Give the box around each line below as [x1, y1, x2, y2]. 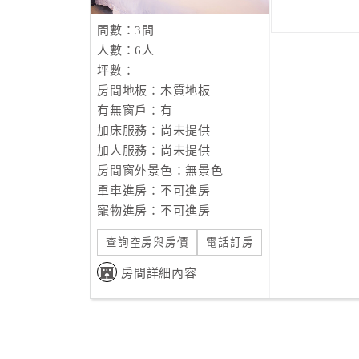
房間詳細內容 [121, 267, 197, 280]
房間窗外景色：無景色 [97, 164, 224, 177]
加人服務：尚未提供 [97, 144, 211, 157]
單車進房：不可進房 [97, 184, 211, 197]
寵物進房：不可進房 [97, 204, 211, 217]
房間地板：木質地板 [97, 84, 211, 97]
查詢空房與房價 [106, 236, 189, 248]
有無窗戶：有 [97, 104, 173, 117]
